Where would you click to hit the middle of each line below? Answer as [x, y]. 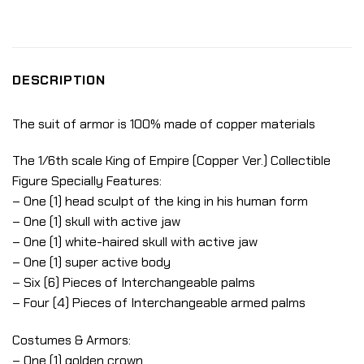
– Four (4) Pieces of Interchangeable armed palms [159, 303]
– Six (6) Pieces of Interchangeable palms [134, 283]
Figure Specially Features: [87, 181]
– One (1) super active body [91, 262]
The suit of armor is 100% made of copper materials [164, 123]
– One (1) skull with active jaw [96, 222]
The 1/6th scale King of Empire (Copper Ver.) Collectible [171, 161]
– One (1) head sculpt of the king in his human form [160, 201]
